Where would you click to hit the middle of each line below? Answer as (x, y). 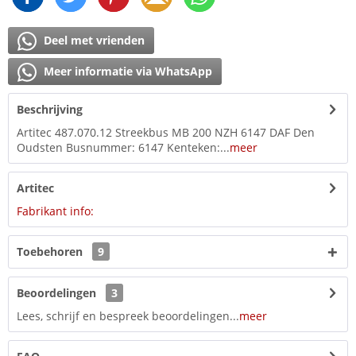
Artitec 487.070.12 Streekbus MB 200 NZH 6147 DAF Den (166, 133)
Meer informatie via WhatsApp (126, 72)
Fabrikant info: (55, 211)
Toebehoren (51, 252)
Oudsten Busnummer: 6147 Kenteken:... (123, 148)
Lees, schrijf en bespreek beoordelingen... (128, 316)
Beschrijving (50, 110)
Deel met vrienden (93, 41)
